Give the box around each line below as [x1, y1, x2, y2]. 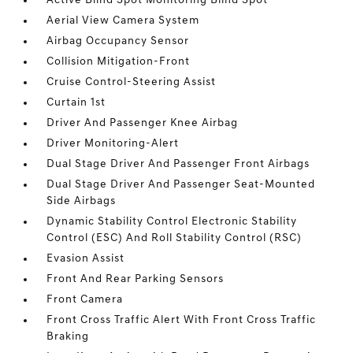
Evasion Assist [46, 253, 125, 265]
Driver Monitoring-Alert [46, 138, 180, 150]
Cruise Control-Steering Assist [46, 76, 217, 88]
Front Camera [46, 294, 124, 306]
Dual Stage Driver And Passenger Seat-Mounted [46, 179, 316, 191]
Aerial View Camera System [46, 15, 200, 27]
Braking [46, 331, 90, 343]
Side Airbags [46, 195, 117, 207]
